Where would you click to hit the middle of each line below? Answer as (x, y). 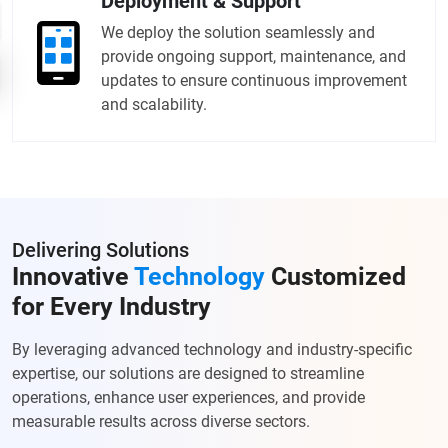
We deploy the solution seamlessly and (238, 33)
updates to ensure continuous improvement (254, 81)
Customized (335, 277)
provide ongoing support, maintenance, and (253, 57)
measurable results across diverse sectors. (161, 422)
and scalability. (154, 105)
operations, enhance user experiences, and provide (188, 398)
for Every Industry (111, 307)
